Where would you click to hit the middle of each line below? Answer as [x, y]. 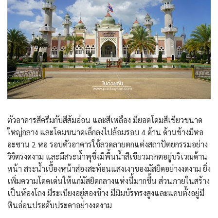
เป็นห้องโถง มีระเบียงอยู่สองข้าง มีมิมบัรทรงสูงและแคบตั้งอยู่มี [106, 193]
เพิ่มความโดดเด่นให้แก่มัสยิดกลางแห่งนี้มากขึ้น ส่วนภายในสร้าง [109, 181]
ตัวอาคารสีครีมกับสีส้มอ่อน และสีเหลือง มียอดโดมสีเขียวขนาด [105, 120]
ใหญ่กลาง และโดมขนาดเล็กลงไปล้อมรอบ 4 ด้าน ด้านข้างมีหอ [105, 132]
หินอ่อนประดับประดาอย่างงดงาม [60, 205]
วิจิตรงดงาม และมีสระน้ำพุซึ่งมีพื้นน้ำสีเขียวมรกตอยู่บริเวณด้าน [107, 157]
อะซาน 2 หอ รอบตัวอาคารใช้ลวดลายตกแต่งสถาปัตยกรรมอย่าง [108, 145]
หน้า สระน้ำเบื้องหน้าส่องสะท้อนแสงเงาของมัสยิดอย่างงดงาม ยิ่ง [109, 169]
